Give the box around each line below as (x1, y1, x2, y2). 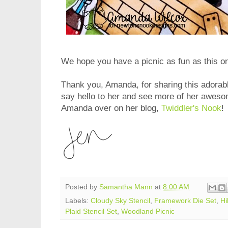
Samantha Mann (99, 183, 153, 191)
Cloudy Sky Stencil (91, 196, 150, 205)
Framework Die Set (154, 196, 216, 205)
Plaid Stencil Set (65, 207, 117, 215)
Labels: (65, 196, 91, 205)
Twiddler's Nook (161, 103, 221, 113)
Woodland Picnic (121, 207, 175, 215)
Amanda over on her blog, (61, 103, 161, 113)
